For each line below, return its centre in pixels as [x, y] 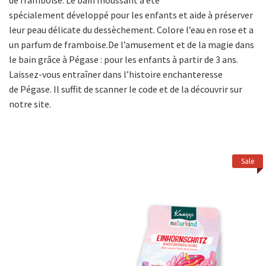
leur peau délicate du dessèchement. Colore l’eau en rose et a [131, 30]
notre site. [30, 104]
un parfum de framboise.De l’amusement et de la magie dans [132, 45]
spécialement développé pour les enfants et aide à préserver [131, 15]
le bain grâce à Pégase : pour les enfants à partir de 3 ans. [123, 59]
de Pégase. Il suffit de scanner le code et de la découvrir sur [126, 89]
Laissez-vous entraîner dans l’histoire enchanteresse [116, 74]
